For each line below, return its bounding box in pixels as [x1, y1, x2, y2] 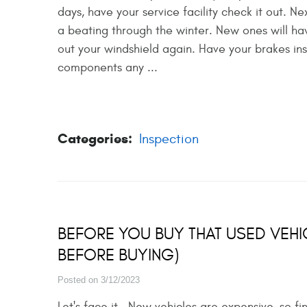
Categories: [58, 130, 132, 147]
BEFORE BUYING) [58, 245, 179, 265]
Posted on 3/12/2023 [58, 274, 140, 285]
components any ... [58, 60, 158, 75]
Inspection [139, 130, 199, 147]
